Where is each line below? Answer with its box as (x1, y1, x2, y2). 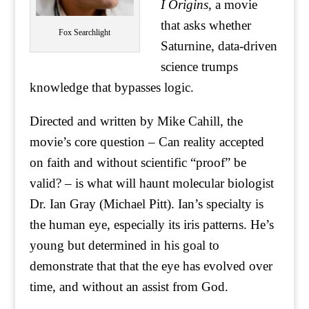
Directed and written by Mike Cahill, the (29, 114, 243, 128)
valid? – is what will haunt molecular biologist (29, 176, 274, 190)
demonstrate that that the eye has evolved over (29, 259, 272, 273)
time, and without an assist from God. (29, 279, 228, 294)
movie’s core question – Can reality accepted (29, 134, 264, 149)
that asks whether (160, 18, 251, 32)
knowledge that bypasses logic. (29, 80, 194, 94)
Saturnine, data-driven (160, 39, 277, 53)
